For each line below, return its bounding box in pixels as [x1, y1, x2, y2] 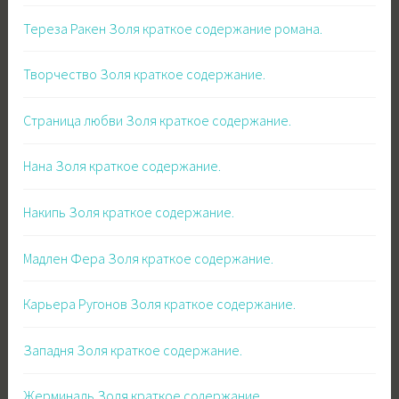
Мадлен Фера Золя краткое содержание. [23, 248, 274, 267]
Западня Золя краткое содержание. [23, 340, 243, 359]
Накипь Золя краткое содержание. [23, 203, 235, 222]
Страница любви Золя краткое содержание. [23, 110, 292, 129]
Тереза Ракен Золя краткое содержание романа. [23, 19, 323, 37]
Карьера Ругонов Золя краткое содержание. [23, 295, 297, 313]
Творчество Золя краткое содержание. [23, 65, 266, 84]
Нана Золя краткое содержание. [23, 157, 222, 175]
